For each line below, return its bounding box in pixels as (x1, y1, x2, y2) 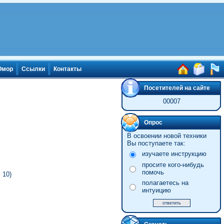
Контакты (53, 65, 81, 73)
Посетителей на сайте (144, 84, 210, 91)
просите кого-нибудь (141, 161, 204, 168)
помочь (141, 168, 164, 176)
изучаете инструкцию (141, 150, 206, 157)
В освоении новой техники (126, 132, 206, 139)
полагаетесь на (141, 179, 188, 186)
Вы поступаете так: (126, 139, 185, 147)
